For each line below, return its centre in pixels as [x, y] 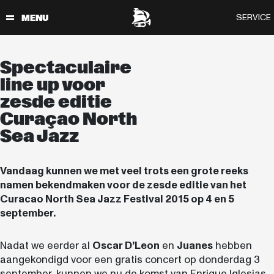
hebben [232, 245]
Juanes [195, 245]
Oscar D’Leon [126, 245]
